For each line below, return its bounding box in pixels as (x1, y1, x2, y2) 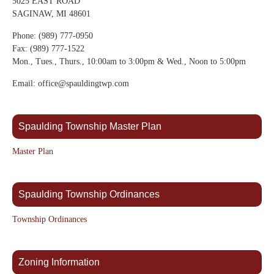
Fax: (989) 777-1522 (12, 44, 84, 54)
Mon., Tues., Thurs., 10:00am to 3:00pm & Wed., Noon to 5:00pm (12, 57, 246, 67)
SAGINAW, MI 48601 (12, 9, 91, 19)
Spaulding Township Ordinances (18, 189, 160, 200)
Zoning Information (18, 257, 100, 268)
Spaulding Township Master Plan (18, 121, 161, 132)
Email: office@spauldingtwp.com (12, 79, 129, 89)
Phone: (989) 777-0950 (12, 31, 93, 41)
